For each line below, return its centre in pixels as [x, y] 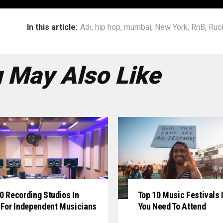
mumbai [138, 27]
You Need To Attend [172, 207]
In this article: [52, 27]
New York [171, 27]
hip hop [108, 27]
